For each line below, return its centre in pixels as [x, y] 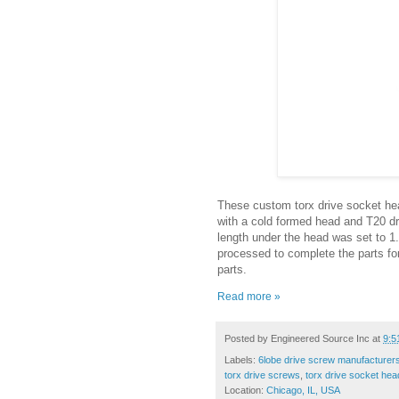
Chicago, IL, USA [303, 391]
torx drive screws [262, 375]
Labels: [241, 360]
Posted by [248, 339]
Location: [245, 391]
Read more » [249, 297]
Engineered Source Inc [320, 339]
